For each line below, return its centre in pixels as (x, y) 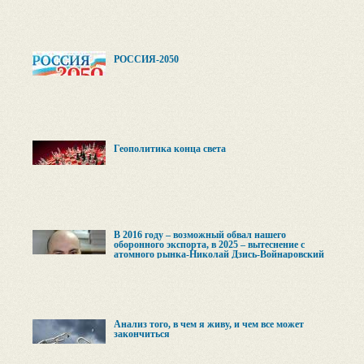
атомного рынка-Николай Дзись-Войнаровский (219, 254)
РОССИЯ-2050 (146, 59)
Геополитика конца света (170, 149)
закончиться (142, 334)
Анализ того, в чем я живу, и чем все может (209, 324)
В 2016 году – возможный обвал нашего (200, 235)
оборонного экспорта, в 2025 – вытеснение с (209, 245)
